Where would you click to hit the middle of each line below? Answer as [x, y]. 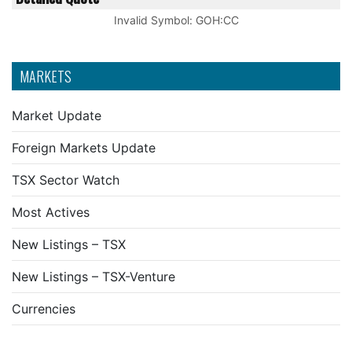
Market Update [57, 115]
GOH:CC [217, 20]
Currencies [44, 309]
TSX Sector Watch [66, 180]
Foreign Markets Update [84, 148]
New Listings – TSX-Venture [93, 277]
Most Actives [51, 212]
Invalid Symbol [151, 20]
